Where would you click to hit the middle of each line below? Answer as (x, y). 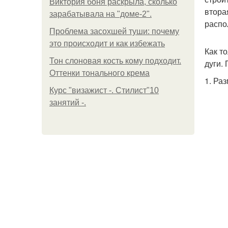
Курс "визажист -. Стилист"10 (104, 90)
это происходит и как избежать (107, 44)
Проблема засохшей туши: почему (114, 31)
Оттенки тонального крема (99, 73)
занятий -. (68, 103)
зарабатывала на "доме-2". (101, 14)
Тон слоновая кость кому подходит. (115, 61)
